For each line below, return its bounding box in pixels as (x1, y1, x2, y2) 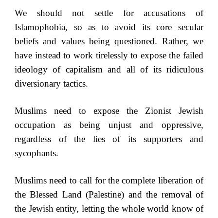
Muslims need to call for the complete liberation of (15, 175, 203, 185)
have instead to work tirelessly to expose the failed (15, 50, 203, 60)
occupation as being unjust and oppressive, (15, 120, 203, 130)
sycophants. (15, 148, 58, 158)
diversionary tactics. (15, 78, 88, 89)
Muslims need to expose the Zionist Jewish (15, 106, 203, 116)
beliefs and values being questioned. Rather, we (15, 36, 203, 46)
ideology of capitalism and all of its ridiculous (15, 64, 203, 74)
